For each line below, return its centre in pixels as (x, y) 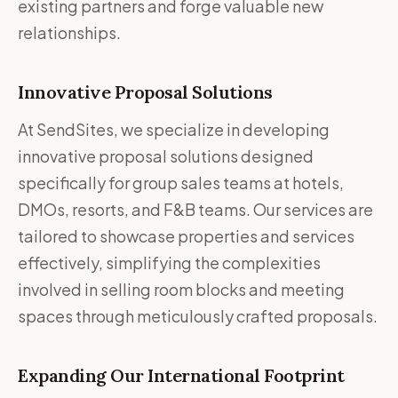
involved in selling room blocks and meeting (181, 289)
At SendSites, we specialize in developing (174, 129)
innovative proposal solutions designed (166, 156)
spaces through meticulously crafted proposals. (198, 316)
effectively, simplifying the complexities (169, 263)
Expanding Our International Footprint (181, 375)
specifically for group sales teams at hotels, (181, 183)
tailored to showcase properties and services (186, 236)
